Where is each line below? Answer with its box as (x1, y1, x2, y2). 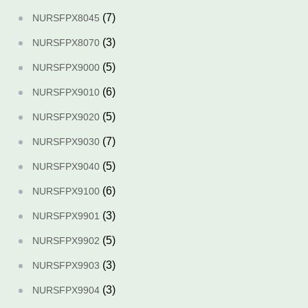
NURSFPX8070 (32, 37, 100, 48)
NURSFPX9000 (32, 62, 100, 73)
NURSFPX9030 (32, 136, 100, 147)
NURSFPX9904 (32, 285, 100, 296)
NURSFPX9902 (32, 235, 100, 246)
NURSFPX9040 (32, 161, 100, 172)
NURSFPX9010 (32, 87, 100, 98)
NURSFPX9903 (32, 260, 100, 271)
